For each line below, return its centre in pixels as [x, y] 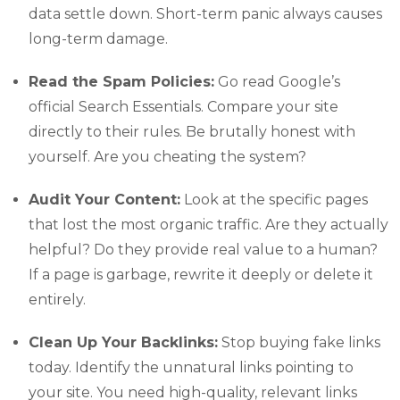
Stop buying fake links [299, 342]
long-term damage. [98, 38]
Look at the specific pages [274, 199]
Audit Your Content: [104, 199]
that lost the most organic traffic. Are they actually [208, 224]
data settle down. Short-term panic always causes [205, 13]
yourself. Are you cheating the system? [167, 156]
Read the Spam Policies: [121, 81]
